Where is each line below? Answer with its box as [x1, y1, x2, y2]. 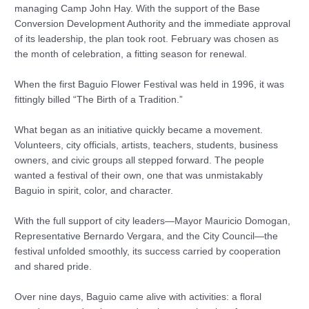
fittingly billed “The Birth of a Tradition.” [14, 94, 183, 106]
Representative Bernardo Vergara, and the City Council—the [14, 230, 279, 241]
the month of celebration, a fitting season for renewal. [14, 49, 248, 60]
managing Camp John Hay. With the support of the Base [14, 3, 261, 14]
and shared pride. [14, 261, 92, 272]
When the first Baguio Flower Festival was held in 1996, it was [14, 79, 285, 90]
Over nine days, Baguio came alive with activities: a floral [14, 291, 262, 302]
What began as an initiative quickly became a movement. [14, 124, 263, 135]
